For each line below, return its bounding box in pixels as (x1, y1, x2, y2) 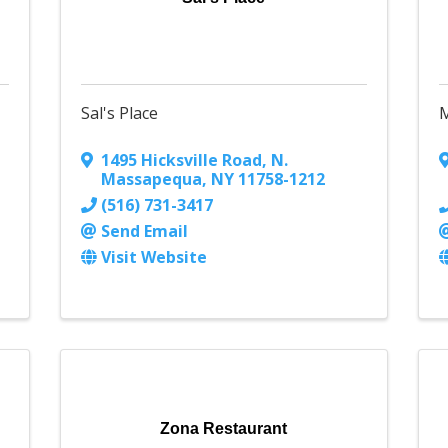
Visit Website (100, 246, 207, 269)
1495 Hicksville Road (100, 149, 262, 172)
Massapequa (100, 168, 202, 191)
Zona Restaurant (160, 420, 288, 438)
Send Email (100, 220, 188, 243)
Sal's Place (80, 102, 158, 125)
